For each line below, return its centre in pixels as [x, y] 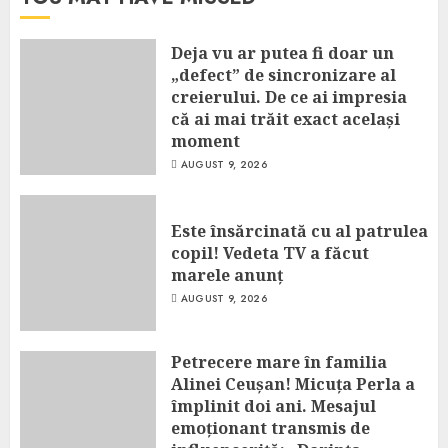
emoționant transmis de [270, 428]
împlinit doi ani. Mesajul [273, 406]
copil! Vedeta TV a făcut [270, 252]
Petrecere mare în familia [279, 362]
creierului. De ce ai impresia [289, 96]
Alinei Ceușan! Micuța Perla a [293, 384]
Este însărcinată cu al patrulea [299, 230]
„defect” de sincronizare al [283, 74]
